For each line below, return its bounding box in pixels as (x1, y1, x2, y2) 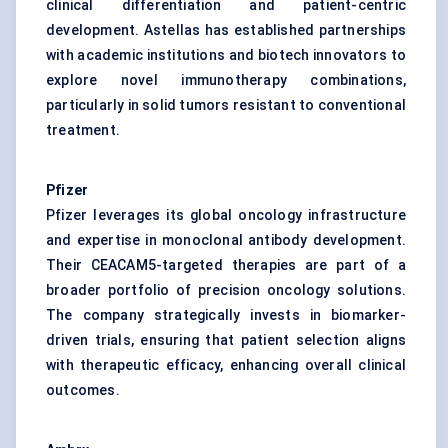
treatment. (46, 122, 120, 139)
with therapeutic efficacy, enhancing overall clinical (46, 357, 406, 374)
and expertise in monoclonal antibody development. (46, 232, 406, 249)
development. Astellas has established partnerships (46, 22, 406, 39)
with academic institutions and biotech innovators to (46, 47, 406, 64)
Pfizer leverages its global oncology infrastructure (46, 207, 406, 224)
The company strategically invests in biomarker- (46, 307, 406, 324)
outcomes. (46, 382, 120, 399)
